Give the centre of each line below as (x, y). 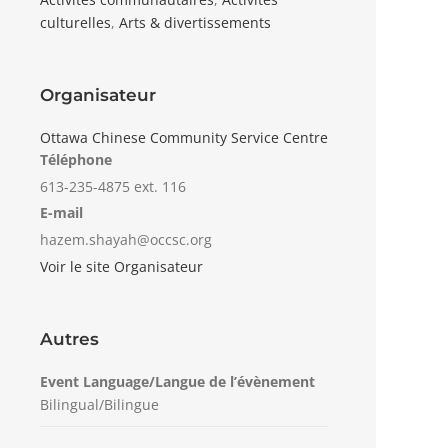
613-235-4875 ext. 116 (113, 186)
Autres (69, 339)
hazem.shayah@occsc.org (126, 239)
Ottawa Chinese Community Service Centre (184, 137)
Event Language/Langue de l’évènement (177, 381)
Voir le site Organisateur (121, 266)
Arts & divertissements (195, 22)
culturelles (75, 22)
